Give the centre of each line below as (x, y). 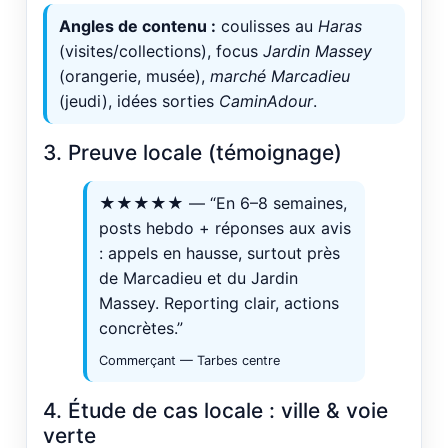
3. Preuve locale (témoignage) (192, 153)
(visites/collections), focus (161, 51)
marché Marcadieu (280, 76)
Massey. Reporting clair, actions (219, 303)
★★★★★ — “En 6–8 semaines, (223, 203)
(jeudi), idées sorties (139, 101)
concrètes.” (141, 328)
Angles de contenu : (137, 26)
